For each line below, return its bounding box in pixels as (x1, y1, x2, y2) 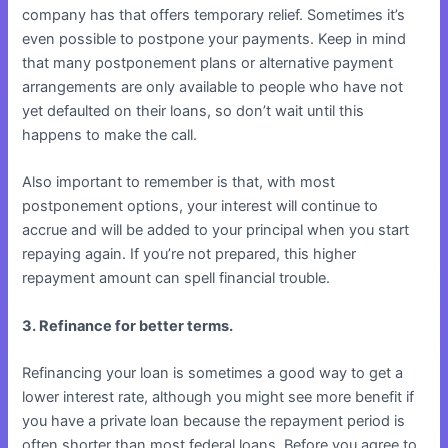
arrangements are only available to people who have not (22, 77, 404, 96)
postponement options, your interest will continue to (22, 197, 379, 216)
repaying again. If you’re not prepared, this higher (22, 245, 357, 264)
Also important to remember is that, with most (22, 173, 336, 192)
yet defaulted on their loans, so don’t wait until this (22, 101, 365, 120)
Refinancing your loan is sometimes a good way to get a (22, 363, 404, 382)
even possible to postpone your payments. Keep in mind (22, 29, 407, 48)
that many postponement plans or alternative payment (22, 53, 394, 72)
